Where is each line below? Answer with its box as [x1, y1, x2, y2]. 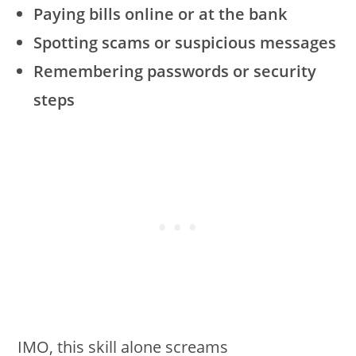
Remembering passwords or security [33, 60, 317, 83]
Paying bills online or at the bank [33, 3, 288, 25]
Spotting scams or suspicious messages [33, 32, 337, 54]
